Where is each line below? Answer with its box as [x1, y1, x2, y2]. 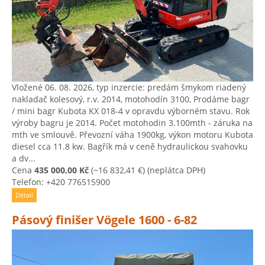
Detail [15, 191, 33, 200]
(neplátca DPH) [145, 164, 205, 176]
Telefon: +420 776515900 [12, 176, 110, 188]
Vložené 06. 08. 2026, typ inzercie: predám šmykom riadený [12, 82, 246, 93]
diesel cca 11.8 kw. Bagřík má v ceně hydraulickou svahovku [12, 141, 248, 153]
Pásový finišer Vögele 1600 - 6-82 [12, 212, 197, 228]
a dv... [12, 153, 35, 164]
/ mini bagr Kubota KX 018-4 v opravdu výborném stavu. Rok [12, 105, 250, 117]
